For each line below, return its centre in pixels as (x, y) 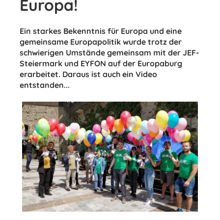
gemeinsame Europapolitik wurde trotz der (101, 42)
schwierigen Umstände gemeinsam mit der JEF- (109, 53)
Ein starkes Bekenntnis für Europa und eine (101, 31)
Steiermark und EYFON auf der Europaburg (101, 63)
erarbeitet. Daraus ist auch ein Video (88, 74)
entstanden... (45, 85)
